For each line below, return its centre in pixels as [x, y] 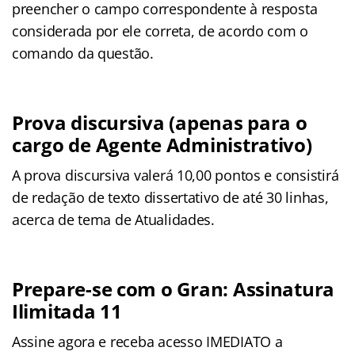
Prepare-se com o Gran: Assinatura [174, 288]
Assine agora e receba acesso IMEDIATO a [147, 341]
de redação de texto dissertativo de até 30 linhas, [170, 197]
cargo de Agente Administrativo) [162, 144]
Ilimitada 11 [67, 311]
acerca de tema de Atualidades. [113, 219]
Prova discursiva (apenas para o [160, 122]
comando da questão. [83, 53]
